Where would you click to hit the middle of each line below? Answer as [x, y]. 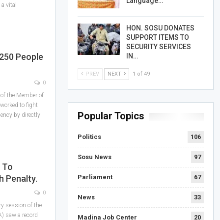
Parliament [95, 177]
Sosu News [94, 157]
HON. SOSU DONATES [160, 28]
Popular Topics [111, 116]
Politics [89, 137]
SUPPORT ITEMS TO [157, 38]
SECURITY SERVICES [158, 47]
